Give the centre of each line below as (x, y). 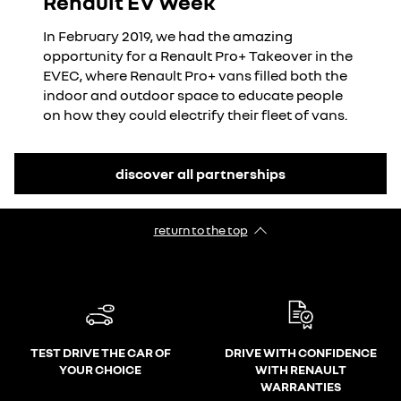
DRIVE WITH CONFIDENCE (301, 353)
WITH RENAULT (301, 370)
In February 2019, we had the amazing (168, 36)
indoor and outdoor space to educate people (193, 95)
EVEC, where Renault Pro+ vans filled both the (195, 76)
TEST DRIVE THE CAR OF (100, 353)
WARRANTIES (301, 387)
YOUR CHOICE (100, 370)
